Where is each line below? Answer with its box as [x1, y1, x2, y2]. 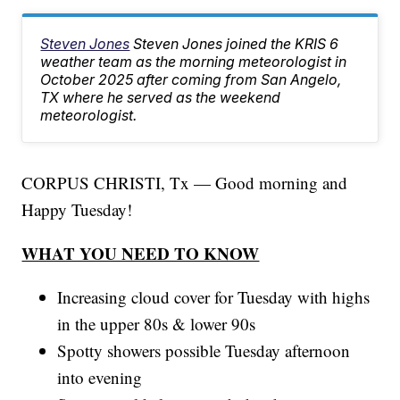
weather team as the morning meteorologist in [40, 53, 347, 71]
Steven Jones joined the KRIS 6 [133, 35, 339, 54]
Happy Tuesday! [21, 198, 133, 221]
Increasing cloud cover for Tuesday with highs [57, 286, 371, 309]
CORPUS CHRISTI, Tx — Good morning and [21, 171, 348, 195]
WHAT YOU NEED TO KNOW [21, 241, 260, 266]
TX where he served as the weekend [40, 88, 281, 107]
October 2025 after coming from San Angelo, [40, 71, 342, 89]
